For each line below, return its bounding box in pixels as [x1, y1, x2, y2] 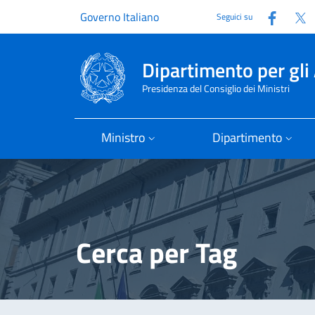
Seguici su [217, 10, 252, 23]
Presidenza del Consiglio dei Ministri [142, 81, 290, 96]
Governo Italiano [80, 8, 159, 25]
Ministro [101, 128, 146, 147]
